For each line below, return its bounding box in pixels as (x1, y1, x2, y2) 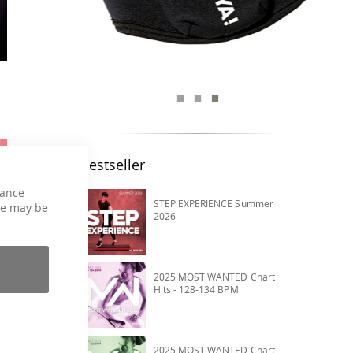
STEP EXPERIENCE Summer (153, 196, 273, 210)
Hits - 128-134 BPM (153, 282, 239, 295)
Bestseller (79, 154, 145, 174)
